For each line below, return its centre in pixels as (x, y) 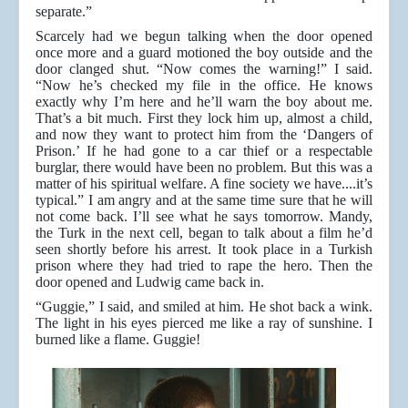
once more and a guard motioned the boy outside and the (204, 53)
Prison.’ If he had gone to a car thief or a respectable (204, 151)
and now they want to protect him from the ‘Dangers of (204, 135)
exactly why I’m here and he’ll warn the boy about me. (204, 102)
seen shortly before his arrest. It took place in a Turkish (204, 250)
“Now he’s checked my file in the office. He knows (204, 86)
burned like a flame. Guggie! (118, 340)
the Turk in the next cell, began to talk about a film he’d (204, 233)
